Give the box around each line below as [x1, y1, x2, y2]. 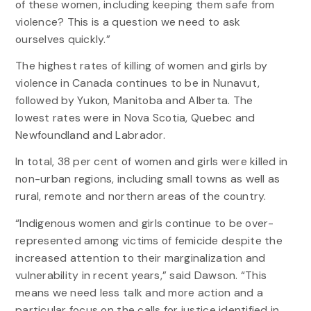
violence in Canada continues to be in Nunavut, [15, 76, 260, 91]
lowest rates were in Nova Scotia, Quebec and [15, 110, 255, 126]
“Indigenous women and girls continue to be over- [15, 215, 274, 230]
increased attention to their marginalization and [15, 250, 266, 265]
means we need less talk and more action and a [15, 285, 263, 300]
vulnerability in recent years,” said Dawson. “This [15, 267, 267, 283]
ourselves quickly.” [15, 31, 111, 47]
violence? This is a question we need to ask [15, 14, 241, 29]
